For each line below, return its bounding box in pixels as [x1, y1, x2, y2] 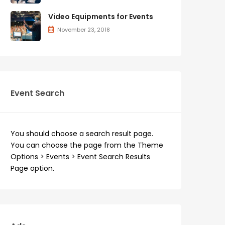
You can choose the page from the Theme [11, 140, 163, 150]
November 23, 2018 [57, 25, 110, 34]
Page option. [11, 163, 54, 173]
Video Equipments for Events [48, 11, 153, 22]
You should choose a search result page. [11, 128, 153, 139]
